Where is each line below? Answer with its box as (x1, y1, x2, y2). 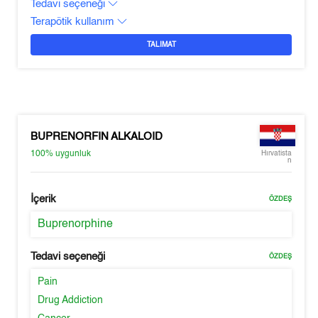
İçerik (31, 194, 57, 204)
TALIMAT (146, 41, 176, 48)
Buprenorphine (38, 219, 114, 230)
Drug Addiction (38, 295, 104, 305)
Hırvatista (261, 150, 292, 157)
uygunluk (55, 149, 92, 158)
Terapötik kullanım (31, 16, 118, 27)
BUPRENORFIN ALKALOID (31, 131, 163, 142)
